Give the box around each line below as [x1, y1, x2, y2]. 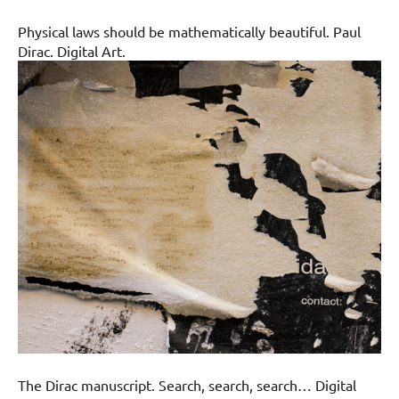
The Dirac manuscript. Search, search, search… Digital [18, 376, 356, 395]
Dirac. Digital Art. [18, 42, 126, 61]
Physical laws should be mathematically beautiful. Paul [18, 22, 361, 41]
